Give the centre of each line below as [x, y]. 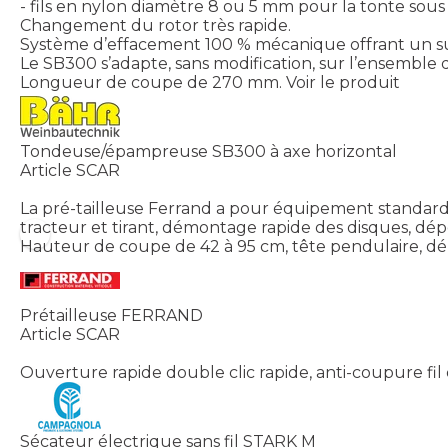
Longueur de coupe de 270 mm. [151, 83]
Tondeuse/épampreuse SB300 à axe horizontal [208, 152]
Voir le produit [343, 83]
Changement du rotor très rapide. [155, 26]
